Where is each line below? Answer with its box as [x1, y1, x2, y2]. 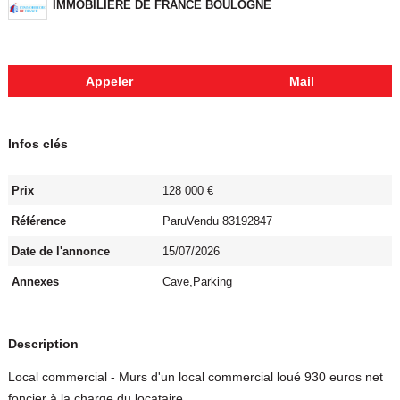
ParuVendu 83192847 [162, 213, 272, 228]
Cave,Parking [162, 275, 232, 289]
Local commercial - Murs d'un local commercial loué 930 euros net [7, 369, 383, 384]
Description [7, 336, 79, 351]
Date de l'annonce [12, 244, 111, 258]
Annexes [12, 275, 60, 289]
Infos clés [7, 136, 68, 151]
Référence [12, 213, 67, 228]
